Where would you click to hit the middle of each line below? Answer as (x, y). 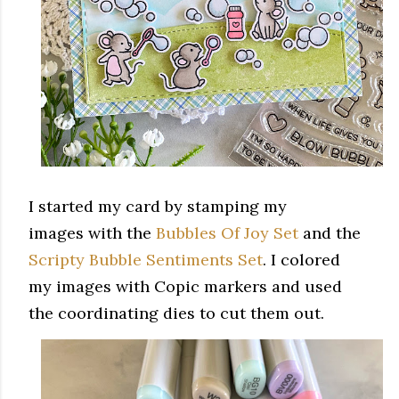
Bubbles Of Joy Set (227, 232)
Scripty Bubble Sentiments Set (146, 259)
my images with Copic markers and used (185, 286)
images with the (92, 232)
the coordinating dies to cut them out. (176, 313)
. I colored (301, 259)
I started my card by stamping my (158, 206)
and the (330, 232)
